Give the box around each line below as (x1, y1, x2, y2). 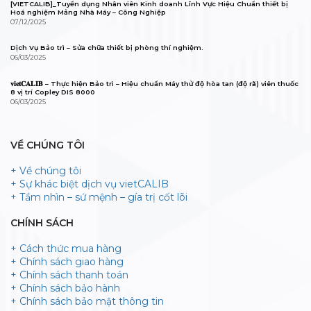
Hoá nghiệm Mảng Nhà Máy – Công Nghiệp (10, 8, 166, 16)
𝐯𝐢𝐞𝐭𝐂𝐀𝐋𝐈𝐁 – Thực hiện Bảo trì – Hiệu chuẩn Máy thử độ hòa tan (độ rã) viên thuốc (10, 80, 299, 88)
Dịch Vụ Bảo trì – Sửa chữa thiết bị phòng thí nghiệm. (10, 44, 203, 52)
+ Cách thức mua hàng (10, 242, 121, 255)
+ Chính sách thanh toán (10, 269, 128, 282)
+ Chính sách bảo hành (10, 282, 120, 295)
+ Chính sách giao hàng (10, 255, 124, 269)
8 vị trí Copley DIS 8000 (10, 88, 95, 96)
